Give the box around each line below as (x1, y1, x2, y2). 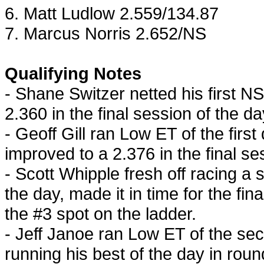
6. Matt (5, 3, 61, 23)
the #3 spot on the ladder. (5, 203, 196, 223)
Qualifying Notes (5, 63, 141, 83)
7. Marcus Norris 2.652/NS (5, 23, 206, 43)
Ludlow (61, 3, 115, 23)
